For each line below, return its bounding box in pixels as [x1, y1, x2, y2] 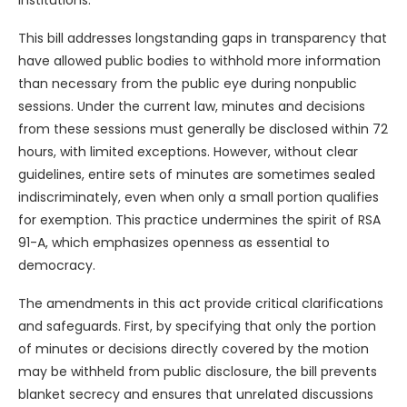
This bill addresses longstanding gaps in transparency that [18, 29, 387, 48]
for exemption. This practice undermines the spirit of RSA [18, 211, 381, 230]
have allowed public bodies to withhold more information [18, 52, 381, 71]
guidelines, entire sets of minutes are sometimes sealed [18, 165, 375, 184]
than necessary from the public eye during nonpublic [18, 74, 357, 94]
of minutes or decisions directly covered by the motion [18, 340, 369, 359]
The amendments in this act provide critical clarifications [18, 294, 383, 313]
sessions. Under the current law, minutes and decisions [18, 97, 365, 116]
